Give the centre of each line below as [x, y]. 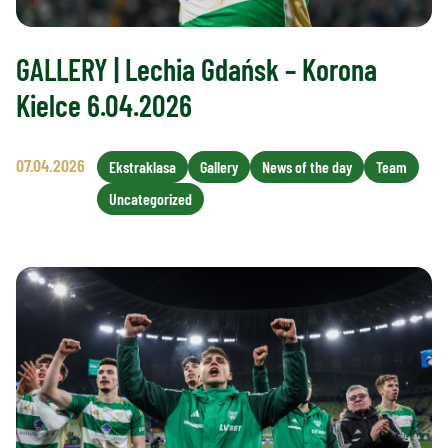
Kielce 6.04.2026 [104, 104]
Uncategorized [150, 198]
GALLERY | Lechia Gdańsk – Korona [196, 68]
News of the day [307, 166]
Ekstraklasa [142, 166]
